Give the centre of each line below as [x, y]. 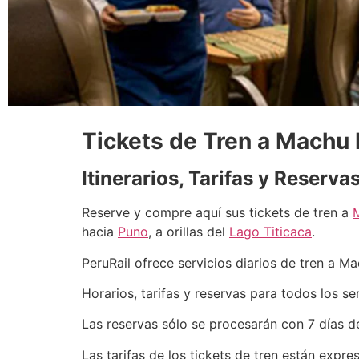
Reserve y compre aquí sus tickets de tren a [217, 213]
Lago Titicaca [270, 232]
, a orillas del [189, 232]
